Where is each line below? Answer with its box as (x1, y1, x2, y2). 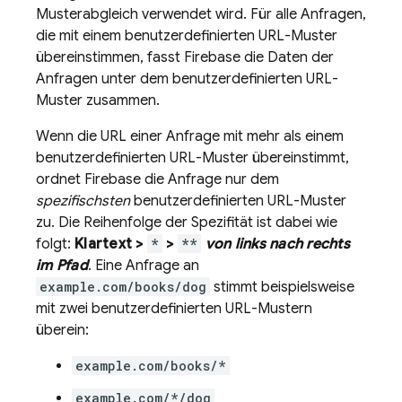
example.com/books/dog (39, 278, 206, 295)
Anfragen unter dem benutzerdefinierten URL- (36, 70, 338, 88)
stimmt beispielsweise (210, 278, 354, 296)
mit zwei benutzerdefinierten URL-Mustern (36, 300, 312, 318)
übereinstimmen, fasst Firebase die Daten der (36, 48, 334, 66)
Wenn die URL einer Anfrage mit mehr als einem (36, 127, 344, 145)
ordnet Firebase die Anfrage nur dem (36, 170, 279, 188)
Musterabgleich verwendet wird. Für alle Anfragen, (36, 5, 366, 23)
